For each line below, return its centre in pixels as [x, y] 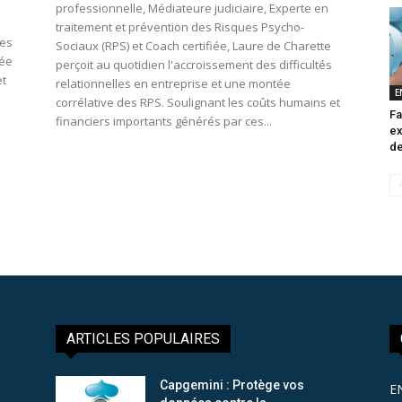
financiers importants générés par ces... [164, 122]
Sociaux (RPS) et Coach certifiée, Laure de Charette [193, 46]
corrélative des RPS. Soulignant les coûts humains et [198, 103]
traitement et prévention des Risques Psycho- [180, 27]
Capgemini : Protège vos [232, 385]
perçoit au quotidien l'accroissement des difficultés [194, 65]
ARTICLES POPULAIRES [143, 338]
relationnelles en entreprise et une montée [173, 84]
